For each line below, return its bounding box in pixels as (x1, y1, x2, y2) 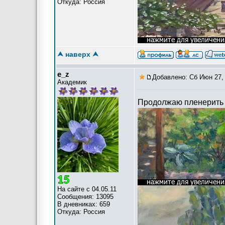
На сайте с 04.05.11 (57, 185, 117, 193)
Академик (57, 78, 87, 86)
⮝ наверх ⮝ (57, 50, 98, 58)
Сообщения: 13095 (57, 193, 114, 200)
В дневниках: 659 (57, 200, 110, 208)
